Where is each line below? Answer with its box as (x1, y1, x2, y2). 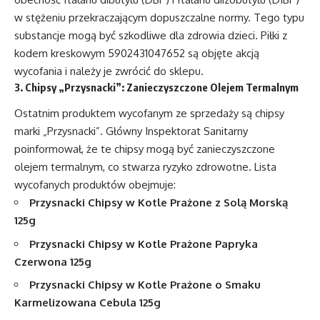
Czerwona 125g (14, 254, 91, 269)
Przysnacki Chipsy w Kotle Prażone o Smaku (29, 278, 261, 292)
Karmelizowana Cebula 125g (14, 296, 161, 310)
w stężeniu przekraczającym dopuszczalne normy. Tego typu (14, 10, 304, 24)
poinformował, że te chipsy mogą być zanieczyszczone (14, 142, 275, 156)
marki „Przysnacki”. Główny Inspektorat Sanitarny (14, 124, 248, 139)
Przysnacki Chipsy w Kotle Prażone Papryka (29, 236, 258, 251)
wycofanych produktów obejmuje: (14, 178, 176, 192)
